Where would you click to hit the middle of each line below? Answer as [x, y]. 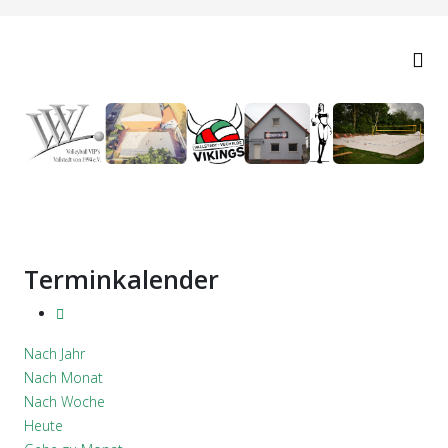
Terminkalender [121, 278]
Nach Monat [63, 377]
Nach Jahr [54, 353]
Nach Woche [64, 401]
